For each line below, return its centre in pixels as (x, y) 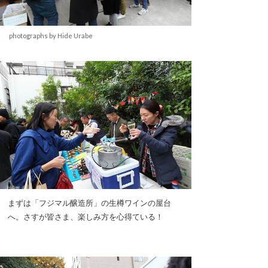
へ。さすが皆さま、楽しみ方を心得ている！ (86, 216)
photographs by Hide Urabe (51, 36)
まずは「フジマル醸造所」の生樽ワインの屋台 (89, 202)
